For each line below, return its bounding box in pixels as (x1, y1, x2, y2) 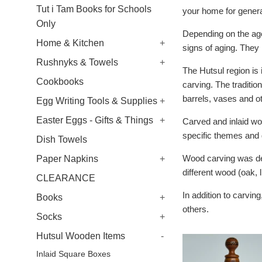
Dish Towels (36, 135, 87, 144)
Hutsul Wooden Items (36, 231, 125, 241)
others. (182, 204, 209, 214)
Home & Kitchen (36, 38, 104, 48)
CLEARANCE (36, 173, 95, 183)
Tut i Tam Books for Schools (36, 4, 151, 14)
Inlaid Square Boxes (36, 250, 111, 258)
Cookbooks (36, 77, 84, 87)
